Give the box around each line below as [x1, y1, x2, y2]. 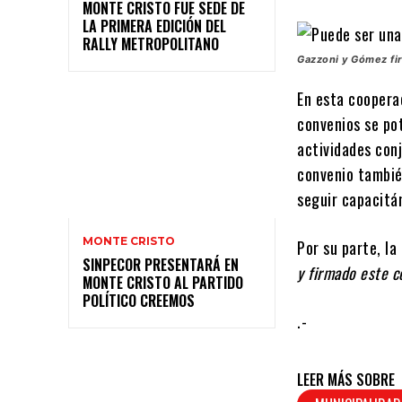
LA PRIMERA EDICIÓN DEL [83, 14, 226, 37]
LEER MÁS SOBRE [297, 369, 396, 391]
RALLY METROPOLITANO [83, 32, 219, 55]
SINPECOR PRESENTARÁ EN [83, 253, 239, 275]
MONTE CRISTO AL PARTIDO [83, 271, 243, 293]
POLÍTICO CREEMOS [83, 289, 195, 311]
